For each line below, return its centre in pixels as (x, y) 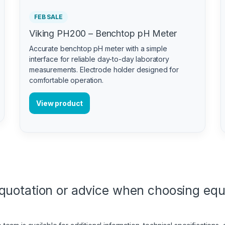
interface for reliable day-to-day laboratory (99, 59)
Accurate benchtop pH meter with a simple (98, 48)
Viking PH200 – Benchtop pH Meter (103, 33)
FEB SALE (48, 17)
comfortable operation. (66, 80)
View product (60, 103)
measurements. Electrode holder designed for (104, 69)
